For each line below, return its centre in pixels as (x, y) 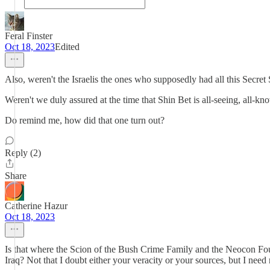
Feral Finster (29, 36)
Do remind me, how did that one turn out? (85, 120)
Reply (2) (23, 153)
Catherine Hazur (36, 206)
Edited (67, 47)
